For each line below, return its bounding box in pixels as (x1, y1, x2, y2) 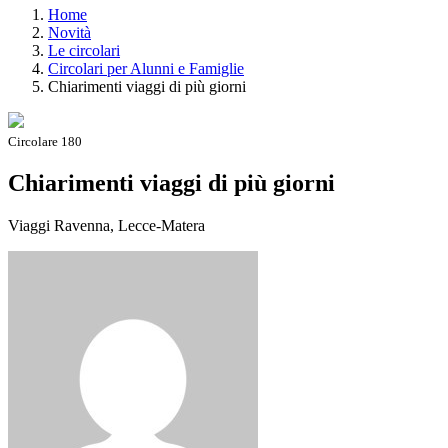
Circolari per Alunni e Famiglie (48, 59, 244, 77)
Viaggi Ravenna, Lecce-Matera (8, 216, 205, 234)
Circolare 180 (8, 133, 82, 149)
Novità (48, 23, 91, 41)
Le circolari (48, 41, 120, 59)
